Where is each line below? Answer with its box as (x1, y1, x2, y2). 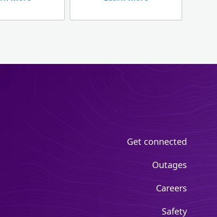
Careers (156, 182, 187, 194)
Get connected (127, 136, 187, 147)
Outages (152, 159, 187, 170)
